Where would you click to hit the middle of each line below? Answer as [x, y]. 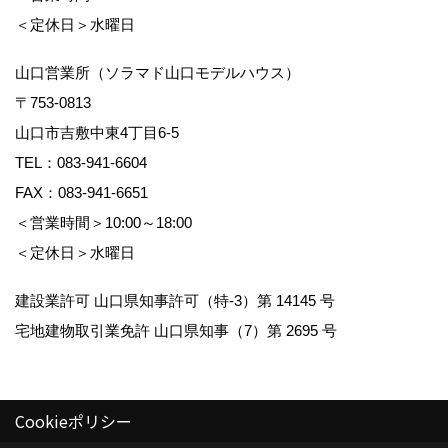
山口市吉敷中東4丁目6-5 [104, 133]
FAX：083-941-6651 [81, 193]
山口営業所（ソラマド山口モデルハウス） [157, 73]
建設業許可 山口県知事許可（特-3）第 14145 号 [175, 301]
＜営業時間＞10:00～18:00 [113, 223]
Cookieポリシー [73, 421]
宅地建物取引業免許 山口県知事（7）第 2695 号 [183, 331]
